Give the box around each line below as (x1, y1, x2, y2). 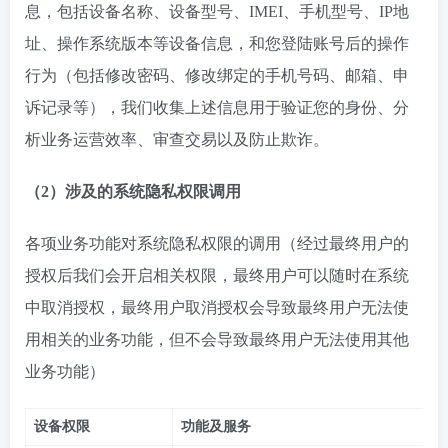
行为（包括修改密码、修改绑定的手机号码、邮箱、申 (25, 67, 409, 84)
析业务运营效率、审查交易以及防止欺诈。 (25, 131, 329, 148)
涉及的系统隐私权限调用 (65, 183, 241, 200)
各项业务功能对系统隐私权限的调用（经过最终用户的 (25, 235, 409, 252)
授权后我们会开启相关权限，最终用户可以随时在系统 (25, 267, 409, 284)
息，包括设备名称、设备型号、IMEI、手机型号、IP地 (25, 3, 409, 20)
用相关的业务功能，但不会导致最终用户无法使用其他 (25, 331, 409, 348)
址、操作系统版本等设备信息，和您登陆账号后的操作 (25, 35, 409, 52)
